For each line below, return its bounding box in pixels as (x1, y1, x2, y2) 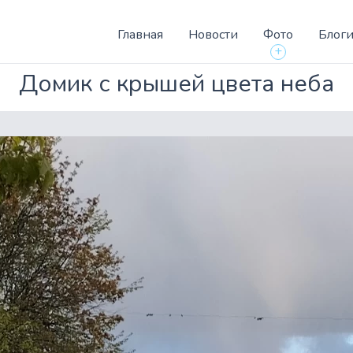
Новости (188, 26, 238, 43)
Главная (117, 26, 163, 43)
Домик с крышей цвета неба (19, 68, 334, 100)
